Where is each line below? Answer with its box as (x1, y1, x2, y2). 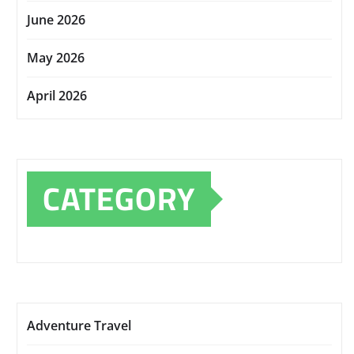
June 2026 (27, 11, 85, 29)
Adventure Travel (27, 317, 131, 335)
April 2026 (27, 87, 87, 105)
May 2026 (27, 49, 85, 67)
